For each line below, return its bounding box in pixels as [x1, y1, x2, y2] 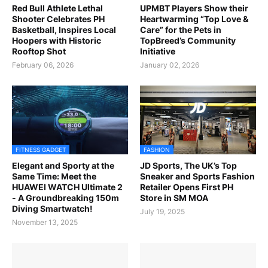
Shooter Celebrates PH [12, 14, 105, 25]
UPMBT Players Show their [140, 3, 248, 14]
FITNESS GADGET [16, 146, 66, 154]
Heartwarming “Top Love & [140, 14, 248, 25]
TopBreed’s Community [140, 35, 236, 46]
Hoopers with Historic [12, 35, 101, 46]
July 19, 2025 [140, 207, 185, 217]
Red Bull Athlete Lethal [12, 3, 103, 14]
